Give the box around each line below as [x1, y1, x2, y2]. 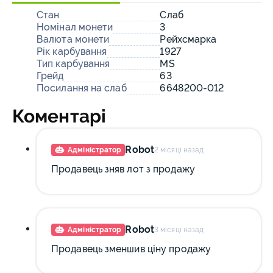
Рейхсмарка [160, 34, 217, 45]
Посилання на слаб [37, 82, 127, 94]
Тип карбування [37, 58, 110, 69]
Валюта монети [37, 34, 110, 45]
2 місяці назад [154, 146, 204, 154]
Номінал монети [37, 21, 113, 33]
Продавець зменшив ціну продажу [51, 243, 211, 255]
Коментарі [12, 105, 106, 127]
